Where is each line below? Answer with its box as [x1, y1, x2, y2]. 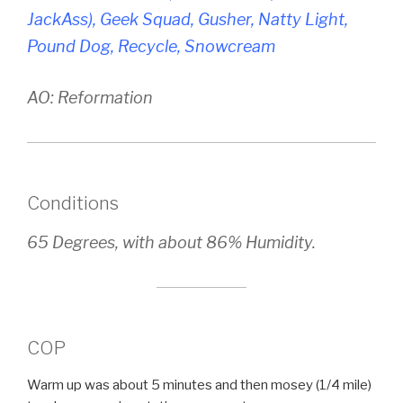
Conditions [27, 192, 119, 214]
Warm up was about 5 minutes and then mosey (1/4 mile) [27, 376, 372, 393]
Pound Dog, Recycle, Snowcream [27, 36, 275, 56]
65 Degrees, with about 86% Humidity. [27, 232, 316, 252]
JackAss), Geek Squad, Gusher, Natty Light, [27, 9, 348, 29]
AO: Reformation [27, 87, 153, 107]
